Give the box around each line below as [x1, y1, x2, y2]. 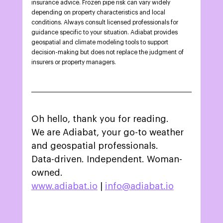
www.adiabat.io [31, 182, 98, 191]
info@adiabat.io [105, 182, 174, 191]
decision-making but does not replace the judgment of [31, 49, 185, 56]
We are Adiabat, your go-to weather [31, 128, 186, 137]
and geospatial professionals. [31, 141, 158, 151]
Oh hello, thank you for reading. [31, 114, 169, 124]
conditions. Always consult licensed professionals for [31, 19, 180, 26]
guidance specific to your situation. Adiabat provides [31, 29, 179, 36]
